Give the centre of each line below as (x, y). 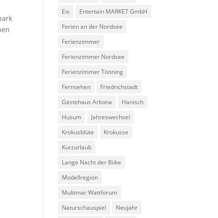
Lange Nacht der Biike (92, 162)
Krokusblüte (78, 132)
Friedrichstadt (119, 87)
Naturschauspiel (84, 208)
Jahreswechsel (111, 117)
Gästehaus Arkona (87, 102)
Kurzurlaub (77, 147)
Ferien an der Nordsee (92, 27)
